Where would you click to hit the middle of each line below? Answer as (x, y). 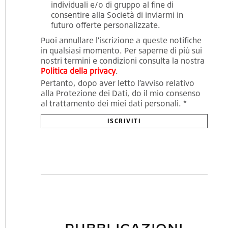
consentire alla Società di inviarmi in (117, 15)
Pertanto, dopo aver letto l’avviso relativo (117, 83)
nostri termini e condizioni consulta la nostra (122, 60)
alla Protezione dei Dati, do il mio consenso (120, 93)
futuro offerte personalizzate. (105, 25)
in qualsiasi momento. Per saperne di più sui (121, 50)
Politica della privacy (78, 70)
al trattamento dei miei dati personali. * (113, 103)
